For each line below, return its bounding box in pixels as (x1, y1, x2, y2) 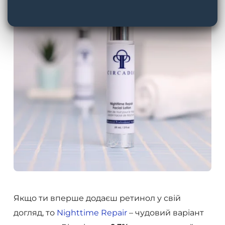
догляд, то (13, 207, 57, 217)
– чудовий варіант (127, 207, 204, 217)
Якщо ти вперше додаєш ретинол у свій (13, 193, 181, 203)
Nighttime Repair (56, 207, 127, 217)
